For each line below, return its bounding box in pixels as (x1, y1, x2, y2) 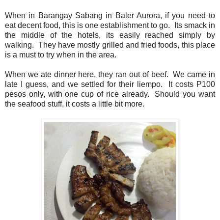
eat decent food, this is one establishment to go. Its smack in (5, 21, 215, 29)
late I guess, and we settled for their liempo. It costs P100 (5, 80, 215, 88)
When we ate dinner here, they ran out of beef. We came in (5, 70, 215, 79)
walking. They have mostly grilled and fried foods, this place (5, 40, 215, 49)
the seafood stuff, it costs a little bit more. (5, 99, 146, 108)
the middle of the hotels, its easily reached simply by (5, 30, 215, 39)
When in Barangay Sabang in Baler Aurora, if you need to (5, 11, 215, 20)
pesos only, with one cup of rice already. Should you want (5, 89, 215, 98)
